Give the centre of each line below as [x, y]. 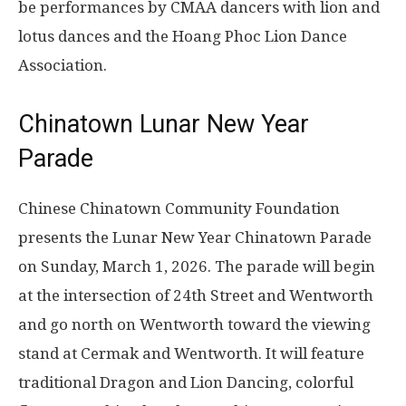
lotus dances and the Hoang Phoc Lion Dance [183, 37]
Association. [63, 66]
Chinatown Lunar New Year [164, 125]
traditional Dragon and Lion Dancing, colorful [186, 383]
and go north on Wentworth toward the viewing [194, 325]
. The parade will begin [291, 267]
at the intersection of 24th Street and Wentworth [196, 296]
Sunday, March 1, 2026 [124, 267]
